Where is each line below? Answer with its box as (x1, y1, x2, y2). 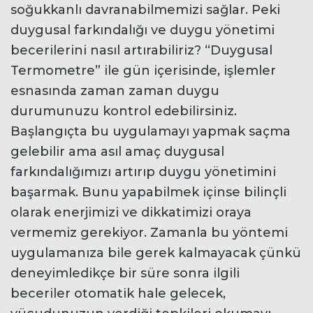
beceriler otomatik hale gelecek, (10, 285, 226, 301)
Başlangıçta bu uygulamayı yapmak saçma (10, 123, 291, 139)
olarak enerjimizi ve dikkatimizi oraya (10, 204, 252, 220)
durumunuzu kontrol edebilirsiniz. (10, 103, 237, 119)
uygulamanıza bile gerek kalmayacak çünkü (10, 245, 301, 261)
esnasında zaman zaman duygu (10, 82, 219, 99)
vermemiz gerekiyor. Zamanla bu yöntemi (10, 224, 288, 240)
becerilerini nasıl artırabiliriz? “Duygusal (10, 42, 272, 58)
